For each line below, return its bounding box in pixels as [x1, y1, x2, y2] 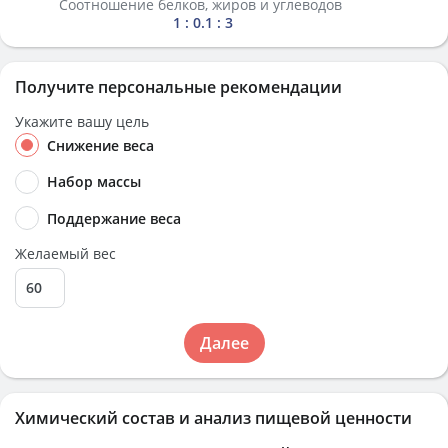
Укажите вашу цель [15, 112, 149, 131]
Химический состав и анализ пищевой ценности [15, 406, 412, 429]
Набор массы [47, 172, 141, 192]
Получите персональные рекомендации [15, 76, 342, 98]
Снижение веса [47, 136, 154, 155]
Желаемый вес [15, 243, 116, 263]
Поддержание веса [47, 208, 181, 228]
